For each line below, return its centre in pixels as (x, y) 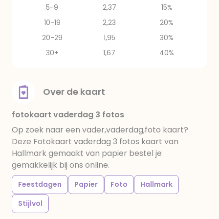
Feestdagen (40, 184)
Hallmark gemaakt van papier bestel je (87, 153)
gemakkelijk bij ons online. (61, 165)
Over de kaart (74, 92)
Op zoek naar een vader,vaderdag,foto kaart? (100, 130)
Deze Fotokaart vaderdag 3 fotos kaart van (95, 142)
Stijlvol (30, 203)
